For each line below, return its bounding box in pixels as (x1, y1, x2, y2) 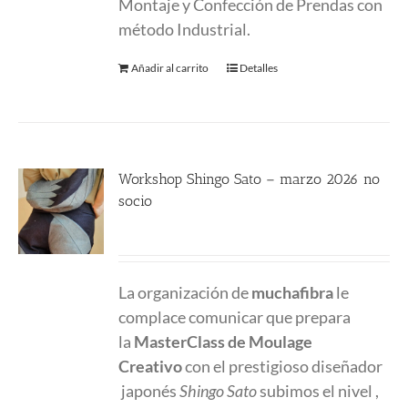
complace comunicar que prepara (118, 307, 352, 327)
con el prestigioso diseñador (182, 356, 383, 376)
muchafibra (251, 282, 334, 302)
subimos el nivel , (260, 381, 380, 401)
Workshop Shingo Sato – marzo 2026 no (118, 170, 381, 188)
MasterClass (134, 331, 226, 352)
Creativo (118, 356, 183, 376)
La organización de (118, 282, 252, 302)
